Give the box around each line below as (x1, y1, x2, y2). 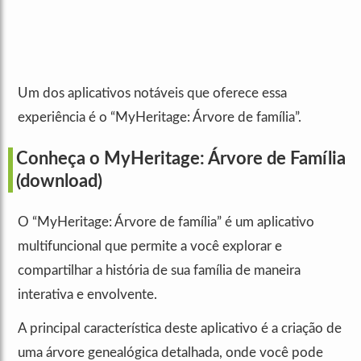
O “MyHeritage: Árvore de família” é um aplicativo (18, 215, 314, 230)
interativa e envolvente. (18, 288, 157, 302)
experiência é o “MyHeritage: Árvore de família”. (18, 110, 301, 125)
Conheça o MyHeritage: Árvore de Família (16, 150, 346, 168)
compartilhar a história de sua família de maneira (18, 263, 301, 278)
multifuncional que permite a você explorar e (18, 239, 282, 254)
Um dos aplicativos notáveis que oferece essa (18, 86, 287, 101)
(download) (16, 172, 102, 191)
